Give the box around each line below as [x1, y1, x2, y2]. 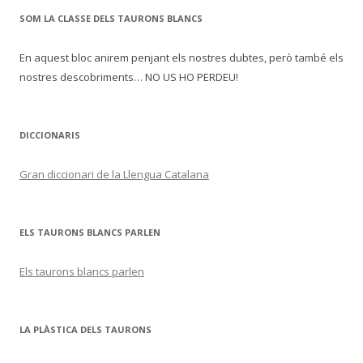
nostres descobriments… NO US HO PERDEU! [19, 70, 238, 84]
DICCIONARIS [19, 129, 80, 141]
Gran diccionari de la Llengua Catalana [19, 167, 209, 181]
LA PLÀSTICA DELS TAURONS [19, 323, 152, 335]
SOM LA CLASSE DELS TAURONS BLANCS [19, 12, 203, 24]
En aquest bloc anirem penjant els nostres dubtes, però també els [19, 50, 344, 65]
